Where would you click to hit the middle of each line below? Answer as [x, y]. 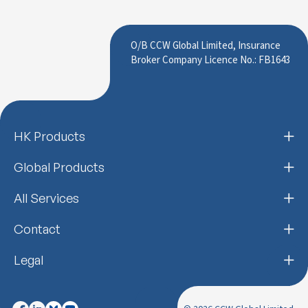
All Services [46, 198]
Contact [37, 229]
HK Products [49, 136]
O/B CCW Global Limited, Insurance [206, 46]
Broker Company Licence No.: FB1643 [210, 60]
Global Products [59, 167]
